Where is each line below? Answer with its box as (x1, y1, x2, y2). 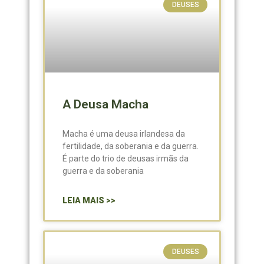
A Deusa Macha (62, 97, 148, 111)
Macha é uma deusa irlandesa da (62, 129, 185, 138)
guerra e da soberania (62, 166, 144, 176)
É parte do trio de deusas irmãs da (62, 154, 189, 163)
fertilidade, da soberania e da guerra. (62, 141, 199, 151)
